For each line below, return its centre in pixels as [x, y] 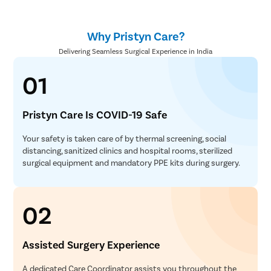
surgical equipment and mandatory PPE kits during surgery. [132, 163]
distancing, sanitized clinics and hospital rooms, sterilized [128, 151]
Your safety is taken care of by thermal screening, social [125, 139]
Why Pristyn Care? [135, 36]
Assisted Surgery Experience [91, 245]
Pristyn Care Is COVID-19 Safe [95, 115]
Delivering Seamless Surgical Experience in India [135, 51]
